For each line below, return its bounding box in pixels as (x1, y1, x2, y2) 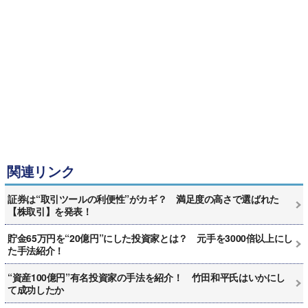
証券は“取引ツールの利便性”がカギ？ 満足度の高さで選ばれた (8, 191, 279, 206)
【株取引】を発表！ (8, 203, 92, 218)
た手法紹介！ (8, 243, 64, 257)
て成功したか (8, 282, 64, 296)
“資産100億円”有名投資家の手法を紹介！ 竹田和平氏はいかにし (8, 269, 285, 284)
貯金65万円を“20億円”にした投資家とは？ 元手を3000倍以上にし (8, 230, 293, 245)
